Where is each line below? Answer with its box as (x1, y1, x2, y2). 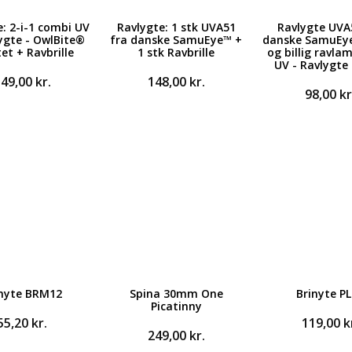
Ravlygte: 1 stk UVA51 (116, 20, 236, 35)
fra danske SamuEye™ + (110, 32, 242, 47)
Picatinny (150, 299, 202, 313)
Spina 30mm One (129, 286, 223, 301)
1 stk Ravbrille (137, 45, 214, 60)
